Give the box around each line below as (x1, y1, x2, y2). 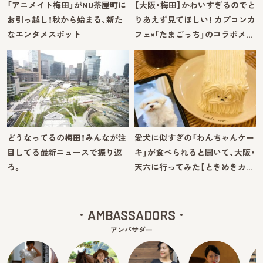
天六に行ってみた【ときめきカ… (134, 161, 253, 172)
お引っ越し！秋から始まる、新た (7, 15, 123, 25)
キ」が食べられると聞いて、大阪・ (134, 147, 255, 157)
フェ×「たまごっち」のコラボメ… (134, 29, 253, 40)
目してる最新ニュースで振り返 (7, 147, 122, 157)
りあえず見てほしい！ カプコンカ (134, 15, 255, 25)
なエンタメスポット (7, 29, 81, 40)
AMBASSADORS (87, 207, 176, 222)
